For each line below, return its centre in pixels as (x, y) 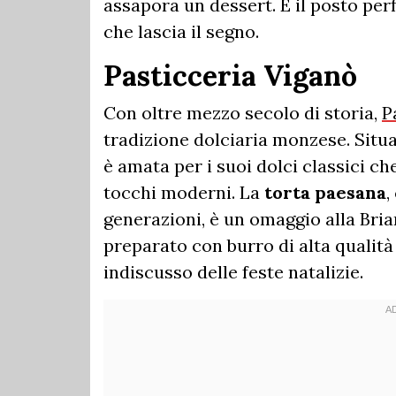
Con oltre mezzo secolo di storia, (243, 112)
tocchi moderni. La (184, 192)
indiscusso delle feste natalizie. (236, 271)
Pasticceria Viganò (230, 75)
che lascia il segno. (181, 31)
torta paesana (325, 192)
